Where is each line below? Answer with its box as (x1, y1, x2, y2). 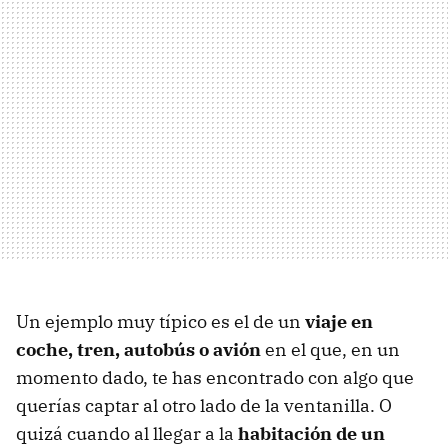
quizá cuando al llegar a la (16, 421, 238, 445)
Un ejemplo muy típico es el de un (16, 309, 305, 333)
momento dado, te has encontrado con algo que (16, 365, 414, 389)
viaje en (305, 309, 373, 333)
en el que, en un (261, 337, 400, 361)
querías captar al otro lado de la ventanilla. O (16, 393, 392, 417)
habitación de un (238, 421, 385, 445)
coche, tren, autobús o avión (16, 337, 261, 361)
